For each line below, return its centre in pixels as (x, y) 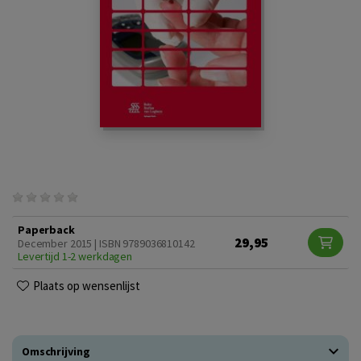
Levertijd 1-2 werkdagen (75, 256)
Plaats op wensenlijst (87, 285)
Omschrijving (56, 351)
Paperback (46, 229)
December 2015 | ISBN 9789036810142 (106, 243)
